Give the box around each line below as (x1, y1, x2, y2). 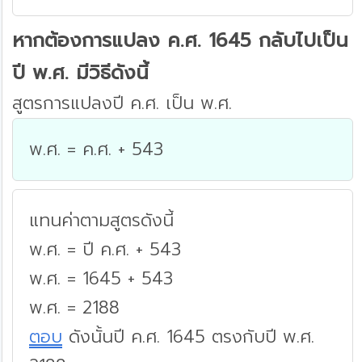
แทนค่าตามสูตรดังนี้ (29, 207, 174, 234)
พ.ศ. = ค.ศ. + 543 (29, 136, 163, 163)
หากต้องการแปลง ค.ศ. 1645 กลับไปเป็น (12, 26, 348, 56)
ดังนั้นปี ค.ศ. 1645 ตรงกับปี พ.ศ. (62, 323, 314, 351)
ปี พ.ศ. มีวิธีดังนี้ (12, 58, 149, 88)
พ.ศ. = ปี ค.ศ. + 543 (29, 236, 181, 263)
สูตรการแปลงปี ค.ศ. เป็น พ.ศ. (12, 90, 232, 117)
